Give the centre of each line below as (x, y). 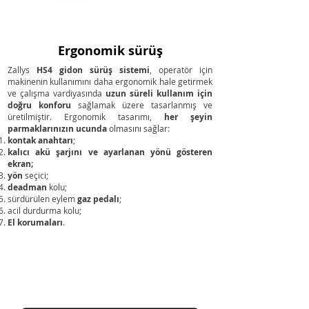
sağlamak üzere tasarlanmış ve (142, 105)
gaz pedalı (98, 199)
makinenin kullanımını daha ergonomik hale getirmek (110, 82)
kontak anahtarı (40, 140)
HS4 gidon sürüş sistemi (93, 70)
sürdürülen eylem (42, 199)
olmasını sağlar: (138, 129)
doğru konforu (39, 105)
